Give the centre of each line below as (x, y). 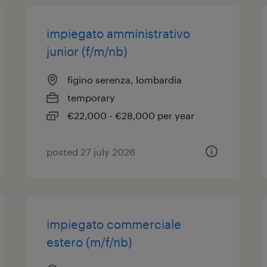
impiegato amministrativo (119, 33)
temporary (91, 97)
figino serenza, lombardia (125, 80)
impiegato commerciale (114, 224)
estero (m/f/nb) (90, 242)
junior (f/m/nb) (87, 51)
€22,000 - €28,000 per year (131, 115)
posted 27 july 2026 (91, 152)
